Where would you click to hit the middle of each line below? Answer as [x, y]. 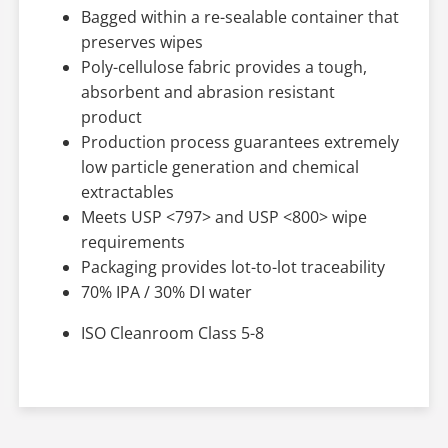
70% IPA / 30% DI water [166, 291]
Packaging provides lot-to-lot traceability [232, 266]
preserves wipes [141, 41]
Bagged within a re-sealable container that [239, 16]
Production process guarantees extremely [239, 141]
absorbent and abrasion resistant [207, 91]
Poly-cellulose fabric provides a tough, [223, 66]
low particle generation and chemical [219, 166]
